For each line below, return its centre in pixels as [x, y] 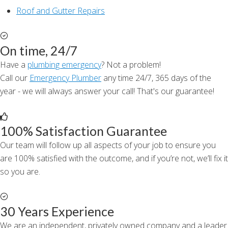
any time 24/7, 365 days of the [156, 78]
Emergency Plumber [65, 78]
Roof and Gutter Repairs [61, 11]
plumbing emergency [64, 65]
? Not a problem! [131, 65]
